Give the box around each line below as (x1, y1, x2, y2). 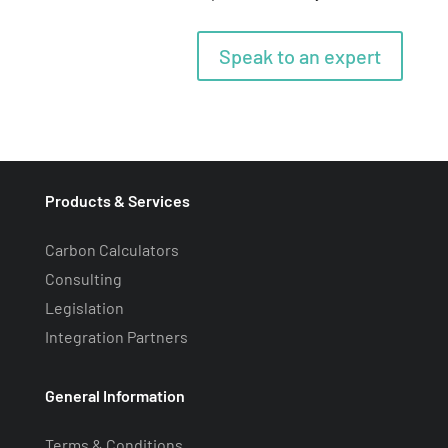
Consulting (44, 269, 122, 289)
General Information (44, 386, 185, 406)
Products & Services (44, 191, 190, 211)
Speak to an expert (219, 44, 382, 69)
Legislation (44, 298, 124, 318)
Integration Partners (44, 327, 188, 347)
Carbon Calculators (44, 240, 179, 260)
